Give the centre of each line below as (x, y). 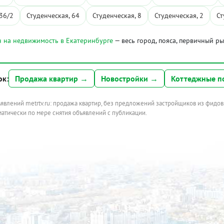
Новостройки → (129, 78)
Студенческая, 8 (117, 15)
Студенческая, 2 (179, 15)
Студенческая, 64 (53, 15)
